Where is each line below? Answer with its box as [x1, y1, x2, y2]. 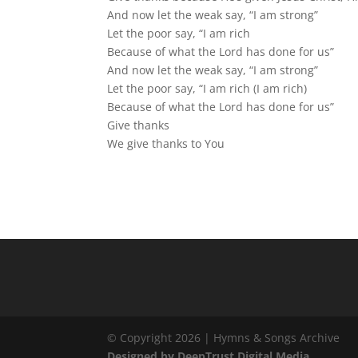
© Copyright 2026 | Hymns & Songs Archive [107, 329, 340, 345]
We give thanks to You [107, 136, 225, 151]
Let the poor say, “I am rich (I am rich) [107, 81, 308, 96]
